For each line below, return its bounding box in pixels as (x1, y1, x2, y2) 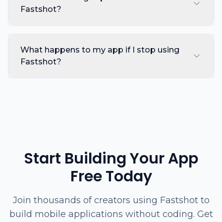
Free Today (70, 166, 152, 187)
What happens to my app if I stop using (20, 45, 179, 55)
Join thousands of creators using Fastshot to (12, 195, 210, 206)
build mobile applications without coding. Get (9, 209, 213, 220)
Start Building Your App (24, 148, 198, 169)
